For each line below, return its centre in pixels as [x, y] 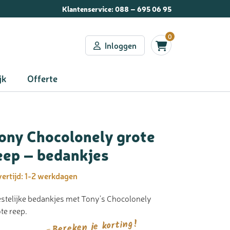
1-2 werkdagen [51, 176]
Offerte [42, 78]
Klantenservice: [89, 9]
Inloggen [121, 45]
